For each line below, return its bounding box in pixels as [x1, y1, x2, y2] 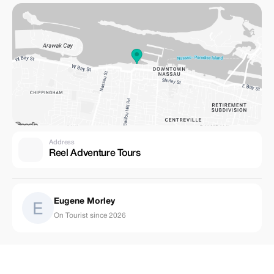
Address [49, 139, 75, 146]
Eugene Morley [54, 197, 115, 206]
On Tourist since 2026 [54, 212, 126, 219]
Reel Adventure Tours [49, 149, 141, 158]
